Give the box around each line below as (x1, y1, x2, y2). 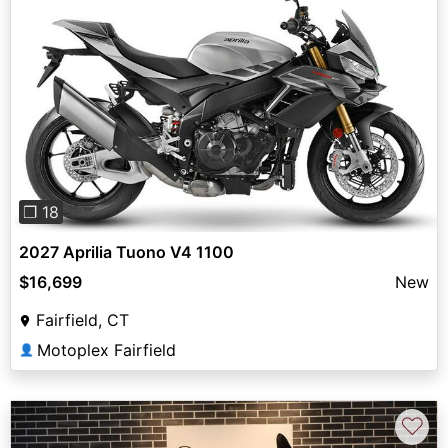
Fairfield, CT (36, 310, 129, 331)
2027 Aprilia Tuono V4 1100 (19, 242, 234, 263)
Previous (42, 100, 108, 121)
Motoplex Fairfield (37, 340, 176, 361)
